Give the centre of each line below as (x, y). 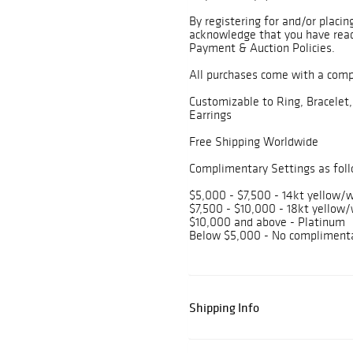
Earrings (210, 115)
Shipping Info (224, 308)
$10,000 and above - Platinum (267, 222)
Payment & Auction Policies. (262, 48)
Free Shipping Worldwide (254, 142)
